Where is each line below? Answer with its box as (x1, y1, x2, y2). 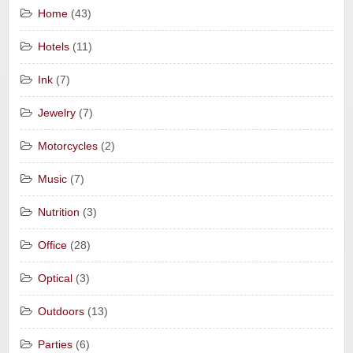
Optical (38, 273, 72, 285)
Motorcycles (38, 140, 98, 153)
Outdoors (38, 306, 84, 318)
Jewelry (38, 107, 76, 120)
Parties (38, 339, 72, 351)
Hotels (38, 41, 69, 54)
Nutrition (38, 206, 80, 219)
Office (38, 240, 67, 252)
